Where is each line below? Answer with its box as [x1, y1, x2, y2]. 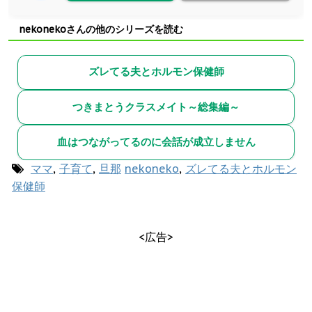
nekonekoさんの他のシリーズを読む [19, 22, 183, 36]
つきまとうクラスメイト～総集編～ [72, 100, 240, 114]
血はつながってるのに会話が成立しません [56, 134, 256, 148]
